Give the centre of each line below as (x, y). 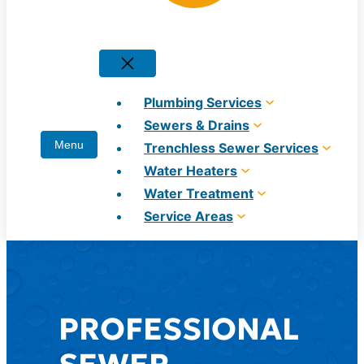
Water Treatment (199, 193)
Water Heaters (191, 171)
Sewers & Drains (197, 125)
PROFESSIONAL (179, 329)
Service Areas (188, 216)
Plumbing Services (203, 102)
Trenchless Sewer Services (231, 148)
